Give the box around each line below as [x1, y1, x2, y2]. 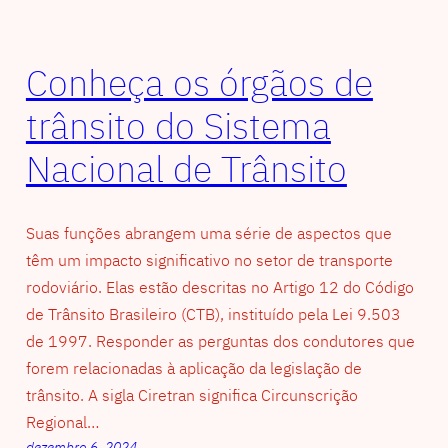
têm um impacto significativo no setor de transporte [25, 249, 393, 270]
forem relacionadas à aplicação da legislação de [25, 357, 362, 378]
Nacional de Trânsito [25, 145, 347, 193]
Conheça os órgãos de [25, 59, 373, 107]
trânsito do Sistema [25, 102, 331, 150]
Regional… [25, 411, 99, 432]
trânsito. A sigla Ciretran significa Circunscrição [25, 384, 358, 405]
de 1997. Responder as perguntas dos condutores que [25, 330, 415, 351]
